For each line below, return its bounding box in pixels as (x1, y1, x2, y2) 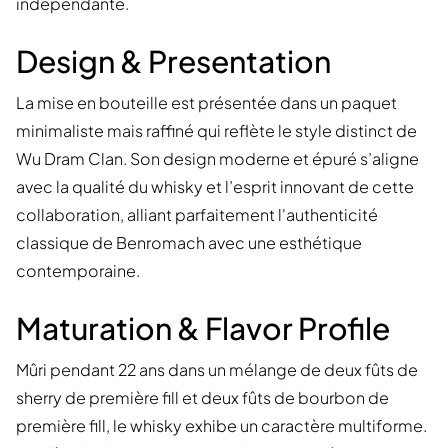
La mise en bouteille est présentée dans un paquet (16, 92, 397, 114)
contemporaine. (16, 260, 140, 282)
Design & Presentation (16, 42, 331, 81)
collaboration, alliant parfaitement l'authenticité (16, 204, 378, 226)
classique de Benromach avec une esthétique (16, 232, 362, 254)
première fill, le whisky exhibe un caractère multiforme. (16, 415, 427, 437)
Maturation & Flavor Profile (16, 309, 390, 348)
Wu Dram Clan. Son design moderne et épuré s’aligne (16, 148, 419, 170)
